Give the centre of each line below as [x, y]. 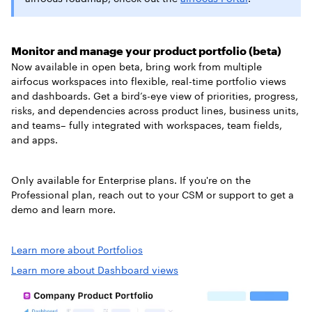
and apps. [34, 140]
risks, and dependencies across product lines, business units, [155, 111]
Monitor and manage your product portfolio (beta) [146, 51]
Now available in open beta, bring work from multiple [136, 67]
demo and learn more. [63, 210]
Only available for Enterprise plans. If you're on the [131, 180]
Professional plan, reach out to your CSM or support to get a [153, 195]
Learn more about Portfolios [77, 250]
